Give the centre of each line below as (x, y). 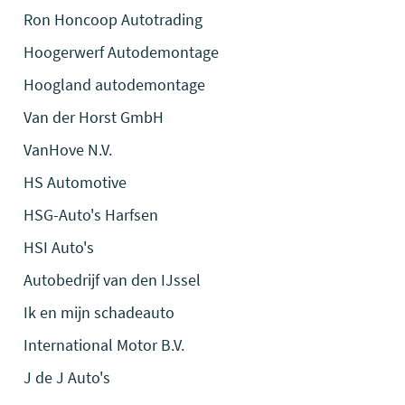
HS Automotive (75, 182)
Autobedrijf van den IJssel (113, 280)
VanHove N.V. (68, 150)
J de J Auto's (67, 377)
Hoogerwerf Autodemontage (122, 52)
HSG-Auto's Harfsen (91, 215)
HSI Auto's (59, 247)
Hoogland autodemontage (115, 85)
